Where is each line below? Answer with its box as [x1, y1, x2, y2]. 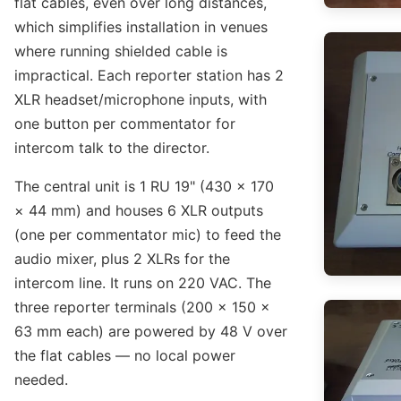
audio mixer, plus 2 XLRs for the [14, 250, 231, 269]
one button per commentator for [14, 115, 236, 133]
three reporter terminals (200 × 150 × [14, 298, 271, 317]
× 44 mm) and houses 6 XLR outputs [14, 201, 264, 220]
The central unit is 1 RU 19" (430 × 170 [14, 177, 275, 196]
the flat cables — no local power [14, 346, 236, 365]
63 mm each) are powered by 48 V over [14, 322, 288, 341]
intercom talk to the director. [14, 139, 210, 158]
